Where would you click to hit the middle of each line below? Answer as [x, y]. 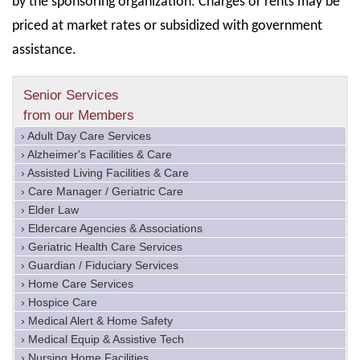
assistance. [44, 50]
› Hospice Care [59, 303]
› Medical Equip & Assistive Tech [102, 340]
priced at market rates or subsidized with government [167, 26]
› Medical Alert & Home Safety [97, 321]
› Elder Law [50, 210]
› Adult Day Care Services [86, 136]
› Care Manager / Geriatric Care [102, 192]
